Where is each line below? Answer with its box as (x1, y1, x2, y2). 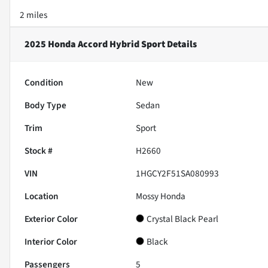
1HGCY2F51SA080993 (136, 166, 220, 180)
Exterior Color (25, 212, 78, 226)
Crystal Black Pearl (147, 212, 219, 226)
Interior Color (25, 234, 77, 248)
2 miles (20, 8, 47, 22)
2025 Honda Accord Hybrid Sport (25, 37, 165, 51)
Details (165, 37, 197, 51)
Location (25, 189, 59, 203)
